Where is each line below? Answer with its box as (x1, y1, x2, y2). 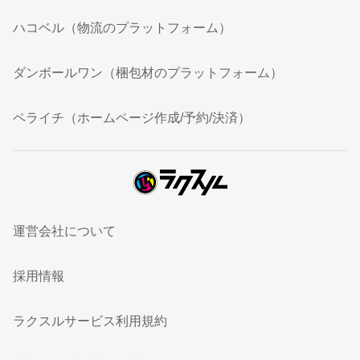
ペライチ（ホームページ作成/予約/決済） (13, 110, 251, 125)
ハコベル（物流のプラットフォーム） (13, 20, 231, 35)
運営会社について (13, 223, 116, 238)
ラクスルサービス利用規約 (13, 313, 167, 328)
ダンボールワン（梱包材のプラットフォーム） (13, 65, 283, 80)
